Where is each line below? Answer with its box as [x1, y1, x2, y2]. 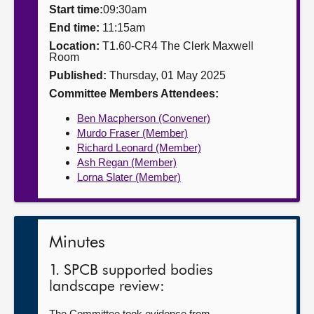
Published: [49, 69, 109, 81]
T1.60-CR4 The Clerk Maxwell [100, 40, 254, 52]
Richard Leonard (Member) [77, 142, 201, 153]
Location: [49, 40, 100, 52]
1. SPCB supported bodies [49, 264, 213, 278]
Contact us [14, 60, 72, 72]
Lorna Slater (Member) [77, 171, 181, 183]
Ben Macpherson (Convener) [77, 112, 210, 124]
